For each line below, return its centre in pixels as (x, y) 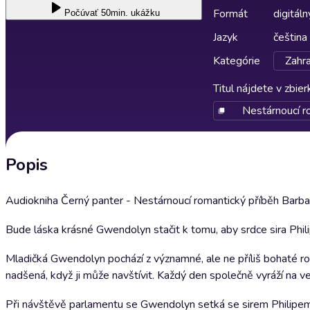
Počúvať (81, 13)
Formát (230, 14)
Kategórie (237, 61)
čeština (290, 37)
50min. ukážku (130, 13)
